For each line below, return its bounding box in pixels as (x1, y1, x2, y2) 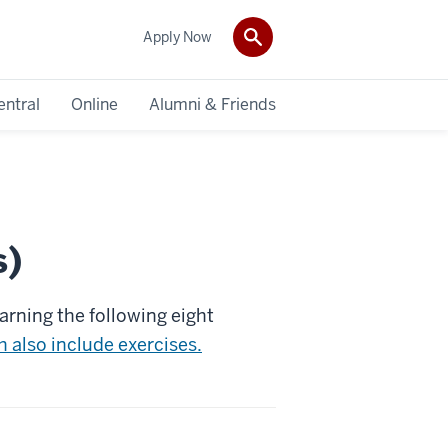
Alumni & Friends (149, 93, 276, 115)
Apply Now (143, 27, 212, 46)
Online (71, 93, 119, 115)
